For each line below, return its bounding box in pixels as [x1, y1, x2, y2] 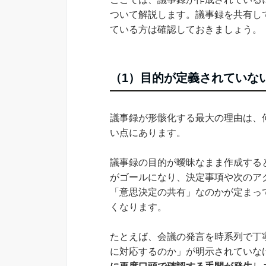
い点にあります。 [110, 127, 186, 138]
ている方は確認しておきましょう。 [110, 24, 262, 34]
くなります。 [110, 201, 167, 212]
